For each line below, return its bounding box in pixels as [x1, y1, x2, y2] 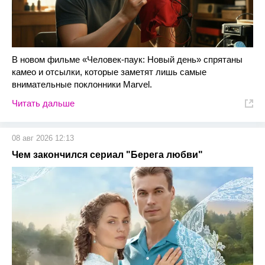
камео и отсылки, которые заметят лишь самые [12, 67, 206, 77]
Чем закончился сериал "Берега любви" [12, 150, 203, 160]
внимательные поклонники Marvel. [12, 79, 152, 89]
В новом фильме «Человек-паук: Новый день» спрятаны [12, 54, 243, 64]
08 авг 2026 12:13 [12, 134, 74, 143]
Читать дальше [12, 98, 75, 108]
